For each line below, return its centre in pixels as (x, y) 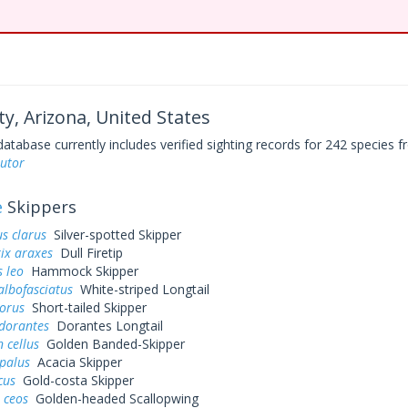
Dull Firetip (87, 253)
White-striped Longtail (141, 289)
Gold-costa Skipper (74, 380)
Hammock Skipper (81, 271)
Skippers (39, 207)
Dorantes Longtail (106, 326)
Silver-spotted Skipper (113, 235)
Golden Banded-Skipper (112, 344)
